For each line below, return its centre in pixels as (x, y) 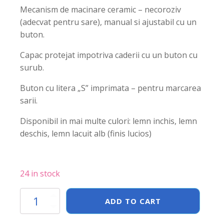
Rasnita (30, 197)
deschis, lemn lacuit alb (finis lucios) (86, 133)
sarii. (29, 100)
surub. (32, 67)
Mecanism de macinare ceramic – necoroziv (100, 9)
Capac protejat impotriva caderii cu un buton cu (109, 55)
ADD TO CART (133, 201)
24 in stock (40, 173)
